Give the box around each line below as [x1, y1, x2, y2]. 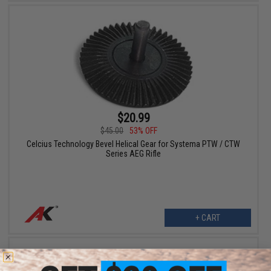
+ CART [195, 212, 220, 223]
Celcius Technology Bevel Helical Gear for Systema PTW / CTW [27, 139, 241, 149]
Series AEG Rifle [106, 148, 162, 158]
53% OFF [129, 125, 158, 135]
